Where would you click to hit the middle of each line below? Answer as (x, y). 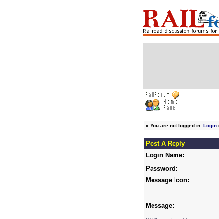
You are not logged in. (176, 125)
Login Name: (165, 155)
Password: (161, 168)
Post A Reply (165, 143)
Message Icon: (167, 180)
